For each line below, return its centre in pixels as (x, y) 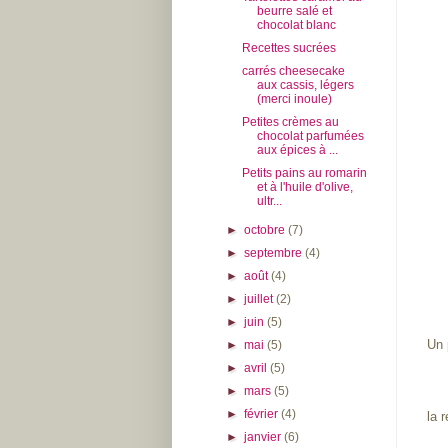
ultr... (269, 200)
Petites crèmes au (290, 121)
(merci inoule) (294, 98)
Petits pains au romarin (304, 172)
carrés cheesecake (293, 70)
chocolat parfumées (310, 135)
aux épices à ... (297, 149)
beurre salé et (294, 10)
